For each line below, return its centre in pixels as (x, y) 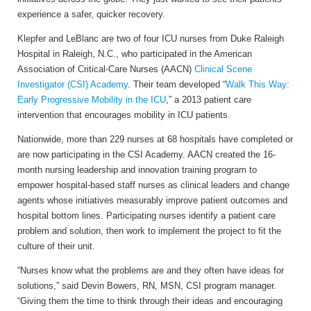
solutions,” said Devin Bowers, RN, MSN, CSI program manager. (147, 286)
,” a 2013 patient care (209, 100)
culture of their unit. (56, 246)
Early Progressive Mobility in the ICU (92, 100)
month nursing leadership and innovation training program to (137, 170)
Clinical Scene (223, 69)
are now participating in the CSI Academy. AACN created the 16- (146, 155)
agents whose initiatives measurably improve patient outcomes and (152, 201)
